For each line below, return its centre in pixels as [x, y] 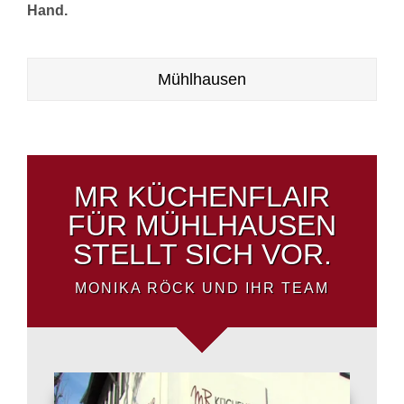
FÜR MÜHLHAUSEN [202, 226]
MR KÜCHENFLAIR [202, 197]
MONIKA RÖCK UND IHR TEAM [202, 289]
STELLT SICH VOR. [202, 255]
